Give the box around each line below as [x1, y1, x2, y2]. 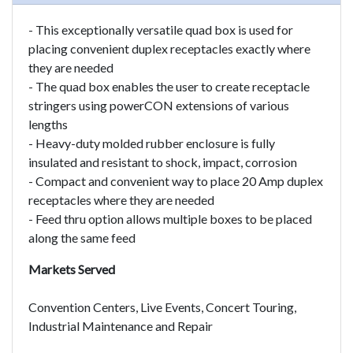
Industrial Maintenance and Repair [28, 318, 213, 333]
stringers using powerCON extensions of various [28, 98, 289, 113]
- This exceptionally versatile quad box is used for [28, 22, 293, 37]
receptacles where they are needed [28, 192, 214, 207]
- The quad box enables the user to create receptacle [28, 79, 310, 94]
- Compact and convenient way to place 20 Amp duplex [28, 173, 323, 188]
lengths [28, 117, 68, 132]
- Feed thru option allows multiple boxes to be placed [28, 211, 312, 226]
